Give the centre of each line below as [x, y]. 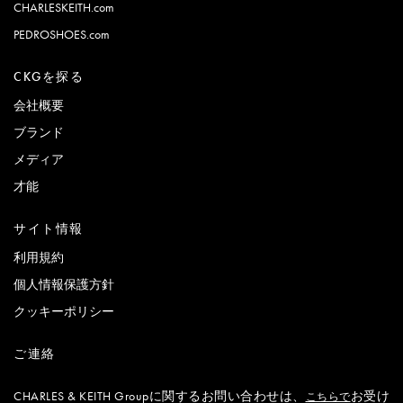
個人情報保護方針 [64, 284]
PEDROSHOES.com [62, 34]
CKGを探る [49, 76]
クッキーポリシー [64, 311]
